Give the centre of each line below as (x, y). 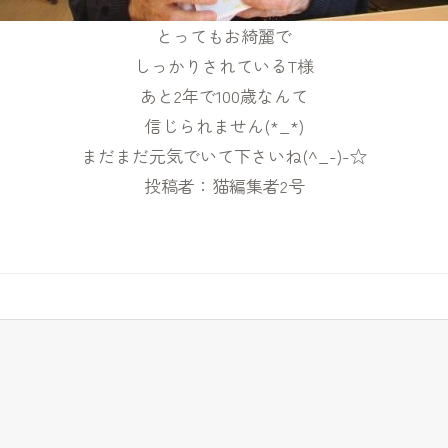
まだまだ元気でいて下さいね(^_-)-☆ (224, 155)
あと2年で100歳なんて (224, 95)
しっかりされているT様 (224, 65)
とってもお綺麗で (224, 35)
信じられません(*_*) (224, 125)
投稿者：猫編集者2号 (224, 185)
